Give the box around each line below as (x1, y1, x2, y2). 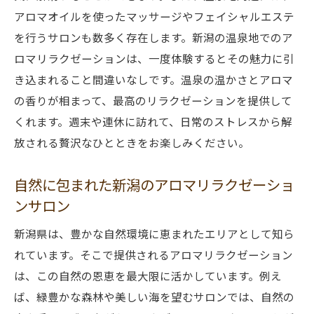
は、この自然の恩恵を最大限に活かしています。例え (14, 268, 282, 283)
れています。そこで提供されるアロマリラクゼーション (14, 247, 293, 262)
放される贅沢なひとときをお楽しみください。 (14, 135, 250, 150)
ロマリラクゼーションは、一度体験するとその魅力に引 (14, 50, 294, 66)
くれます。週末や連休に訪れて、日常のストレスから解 (14, 114, 292, 129)
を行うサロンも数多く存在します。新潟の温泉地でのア (14, 29, 293, 45)
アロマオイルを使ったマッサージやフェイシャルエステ (14, 8, 294, 24)
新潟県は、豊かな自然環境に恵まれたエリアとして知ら (14, 226, 294, 241)
